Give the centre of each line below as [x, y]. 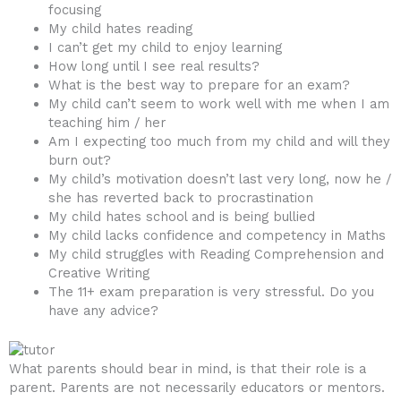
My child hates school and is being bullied [181, 217]
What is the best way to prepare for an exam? [199, 85]
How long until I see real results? [154, 67]
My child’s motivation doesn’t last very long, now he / [219, 179]
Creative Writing [98, 273]
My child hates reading [120, 29]
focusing [74, 10]
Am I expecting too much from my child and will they [219, 142]
